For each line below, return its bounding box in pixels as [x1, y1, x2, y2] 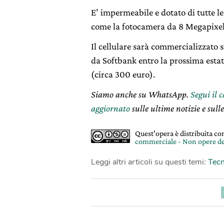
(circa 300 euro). [91, 69, 155, 79]
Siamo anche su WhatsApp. [91, 89, 190, 99]
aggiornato [91, 103, 130, 113]
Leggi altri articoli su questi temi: [91, 156, 208, 167]
